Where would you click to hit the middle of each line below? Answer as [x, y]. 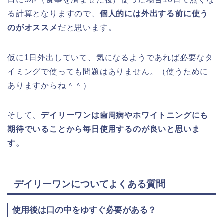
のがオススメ [33, 27]
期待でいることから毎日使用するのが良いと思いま [104, 129]
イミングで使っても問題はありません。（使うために [108, 71]
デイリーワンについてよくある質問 [88, 184]
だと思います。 [87, 27]
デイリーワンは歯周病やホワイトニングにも [125, 115]
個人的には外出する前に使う [154, 13]
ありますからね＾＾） [50, 85]
